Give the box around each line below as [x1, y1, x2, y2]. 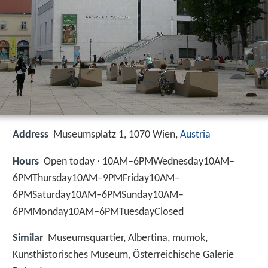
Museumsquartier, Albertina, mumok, [48, 232, 208, 244]
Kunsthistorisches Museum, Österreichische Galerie [13, 249, 234, 261]
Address [13, 129, 48, 141]
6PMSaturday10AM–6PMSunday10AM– [13, 189, 184, 201]
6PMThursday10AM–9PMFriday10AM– [13, 172, 180, 184]
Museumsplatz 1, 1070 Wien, [53, 129, 180, 141]
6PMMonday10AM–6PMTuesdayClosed [13, 206, 184, 218]
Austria [180, 129, 211, 141]
